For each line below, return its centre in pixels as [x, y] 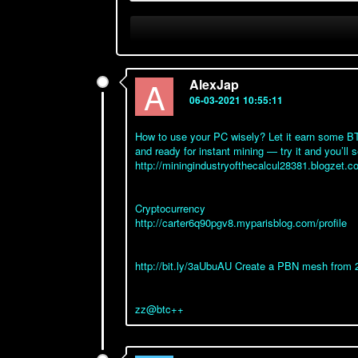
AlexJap [214, 84]
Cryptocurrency [170, 208]
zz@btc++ [159, 309]
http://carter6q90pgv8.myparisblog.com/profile [241, 223]
